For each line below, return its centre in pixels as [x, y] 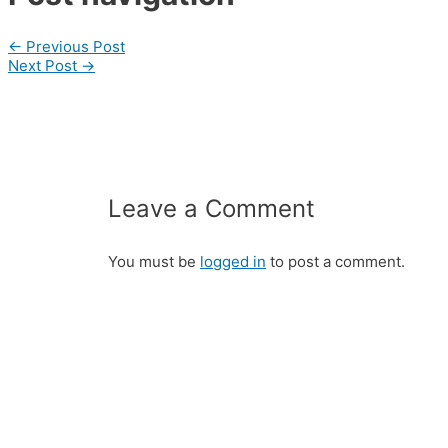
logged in [233, 261]
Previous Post [73, 46]
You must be [154, 261]
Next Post [44, 65]
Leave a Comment [212, 208]
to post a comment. [336, 261]
